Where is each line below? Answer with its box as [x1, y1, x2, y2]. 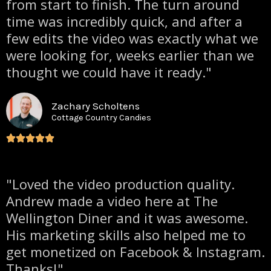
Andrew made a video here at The [6, 191, 218, 210]
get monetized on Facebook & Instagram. [6, 242, 265, 261]
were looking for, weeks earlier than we [6, 45, 254, 64]
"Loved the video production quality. [6, 174, 235, 193]
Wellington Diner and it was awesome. [6, 208, 248, 227]
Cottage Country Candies [51, 112, 151, 123]
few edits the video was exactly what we [6, 28, 258, 47]
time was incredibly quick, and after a [6, 11, 243, 30]
